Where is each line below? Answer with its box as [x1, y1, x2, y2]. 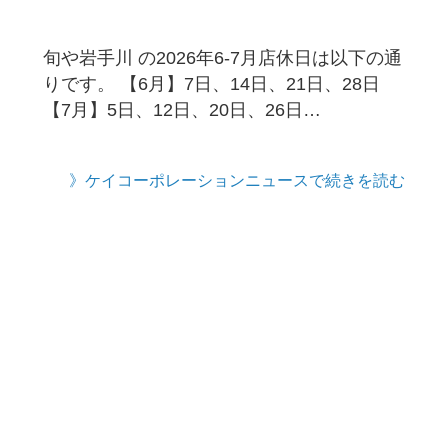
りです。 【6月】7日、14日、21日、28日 [42, 73, 380, 94]
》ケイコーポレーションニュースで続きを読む [69, 171, 406, 189]
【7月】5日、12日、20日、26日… [42, 99, 321, 120]
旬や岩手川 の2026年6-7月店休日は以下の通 [42, 47, 402, 68]
